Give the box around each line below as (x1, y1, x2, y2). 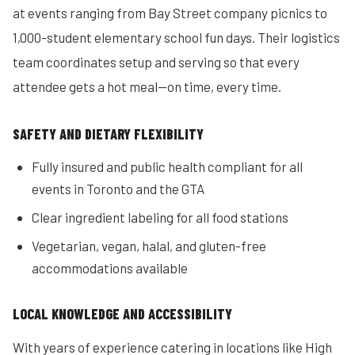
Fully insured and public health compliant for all (32, 158, 303, 174)
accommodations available (32, 260, 188, 276)
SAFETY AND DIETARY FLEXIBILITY (13, 125, 204, 143)
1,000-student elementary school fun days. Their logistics (13, 29, 340, 45)
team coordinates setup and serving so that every (13, 54, 300, 70)
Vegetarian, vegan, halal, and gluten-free (32, 238, 266, 254)
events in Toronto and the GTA (32, 181, 204, 197)
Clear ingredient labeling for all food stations (32, 209, 288, 225)
